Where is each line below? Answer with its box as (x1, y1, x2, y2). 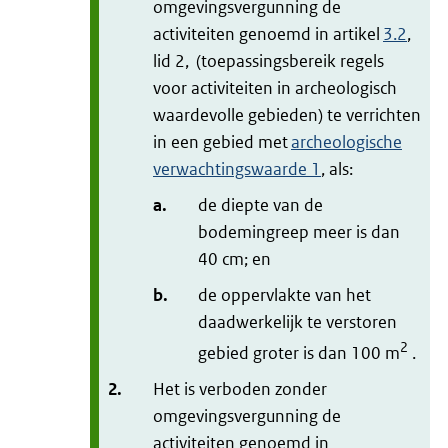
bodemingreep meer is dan (198, 220, 400, 243)
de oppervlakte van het (198, 283, 371, 306)
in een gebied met (153, 130, 291, 153)
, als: (321, 157, 353, 180)
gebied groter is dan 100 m (198, 341, 400, 364)
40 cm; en (198, 247, 274, 270)
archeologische (291, 130, 402, 153)
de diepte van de (198, 193, 323, 216)
